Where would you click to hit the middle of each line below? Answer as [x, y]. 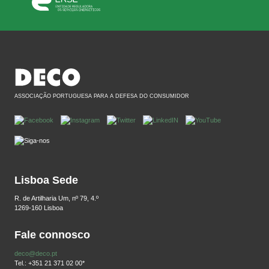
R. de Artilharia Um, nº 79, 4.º [56, 198]
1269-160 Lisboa [39, 208]
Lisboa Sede [46, 180]
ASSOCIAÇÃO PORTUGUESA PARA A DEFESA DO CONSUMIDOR [102, 96]
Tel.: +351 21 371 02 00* [50, 263]
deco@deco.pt [36, 253]
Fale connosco [52, 235]
